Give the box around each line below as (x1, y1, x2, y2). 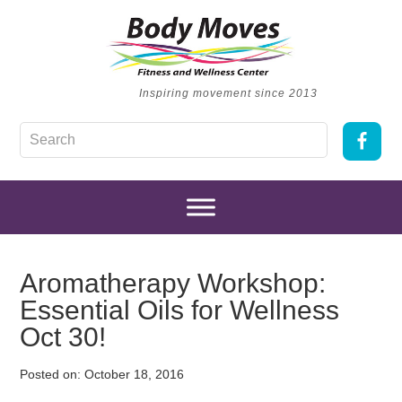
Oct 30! (20, 322, 107, 352)
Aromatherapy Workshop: (20, 268, 327, 298)
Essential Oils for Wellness (20, 295, 340, 325)
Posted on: (20, 367, 85, 381)
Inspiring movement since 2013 (138, 87, 318, 100)
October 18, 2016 (84, 367, 185, 381)
